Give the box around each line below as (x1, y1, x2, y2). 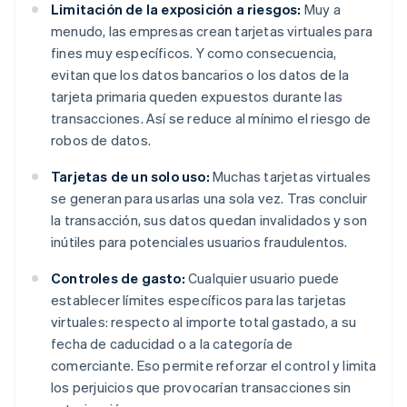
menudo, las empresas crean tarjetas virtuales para (51, 22, 373, 41)
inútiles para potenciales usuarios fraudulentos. (51, 233, 348, 252)
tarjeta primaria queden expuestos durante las (51, 87, 343, 106)
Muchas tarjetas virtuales (209, 167, 372, 186)
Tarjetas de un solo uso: (51, 167, 210, 186)
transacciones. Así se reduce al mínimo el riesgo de (51, 109, 372, 128)
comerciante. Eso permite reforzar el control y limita (51, 356, 377, 375)
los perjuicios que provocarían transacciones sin (51, 378, 352, 397)
